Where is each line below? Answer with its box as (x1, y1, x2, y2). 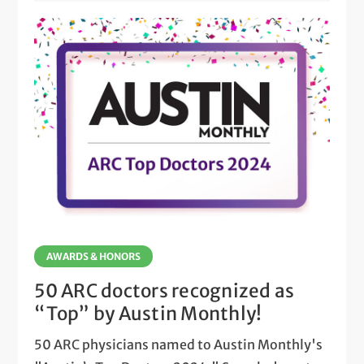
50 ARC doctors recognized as (34, 279, 295, 302)
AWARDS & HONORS (46, 249, 141, 262)
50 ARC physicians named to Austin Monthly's (34, 336, 323, 353)
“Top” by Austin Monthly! (34, 301, 262, 325)
